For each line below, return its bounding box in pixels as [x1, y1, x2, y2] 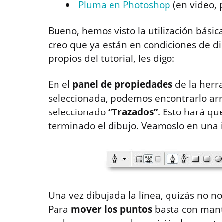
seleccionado [48, 106, 108, 119]
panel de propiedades [72, 78, 175, 91]
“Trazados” [108, 106, 158, 119]
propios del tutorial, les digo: [48, 52, 174, 65]
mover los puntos [68, 203, 155, 216]
